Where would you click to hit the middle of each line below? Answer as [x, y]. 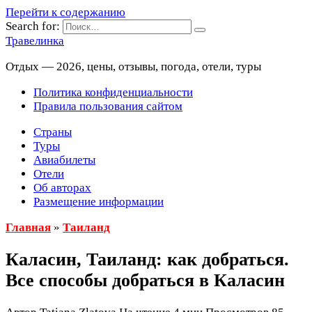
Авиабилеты [64, 160]
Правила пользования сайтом [108, 106]
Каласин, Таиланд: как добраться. [147, 260]
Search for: [33, 26]
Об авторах [62, 188]
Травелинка [35, 41]
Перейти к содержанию [65, 12]
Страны [53, 132]
